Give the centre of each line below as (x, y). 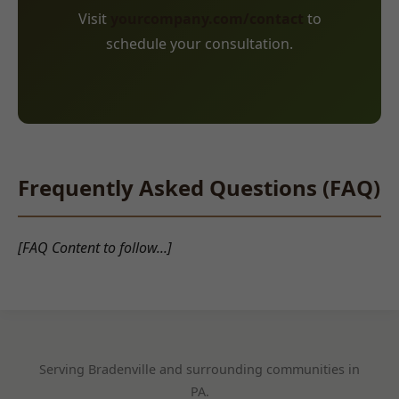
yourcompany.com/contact (207, 18)
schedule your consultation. (199, 43)
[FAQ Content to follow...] (95, 247)
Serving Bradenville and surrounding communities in (199, 370)
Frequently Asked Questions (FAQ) (199, 187)
